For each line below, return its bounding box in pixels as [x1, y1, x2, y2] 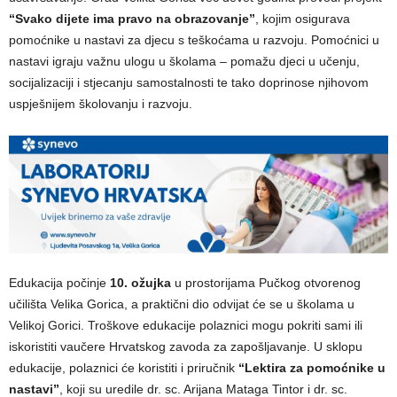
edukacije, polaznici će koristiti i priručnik [9, 361, 238, 376]
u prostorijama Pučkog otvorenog [175, 276, 361, 291]
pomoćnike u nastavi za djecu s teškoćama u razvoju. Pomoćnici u [9, 32, 379, 47]
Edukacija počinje [9, 276, 110, 291]
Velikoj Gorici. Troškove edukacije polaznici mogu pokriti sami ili [9, 318, 362, 333]
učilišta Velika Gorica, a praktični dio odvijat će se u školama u [9, 297, 354, 312]
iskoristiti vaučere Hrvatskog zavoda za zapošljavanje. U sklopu [9, 339, 362, 354]
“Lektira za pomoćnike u [238, 361, 385, 376]
